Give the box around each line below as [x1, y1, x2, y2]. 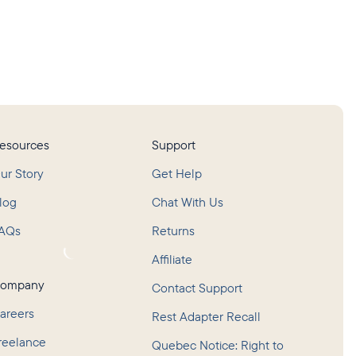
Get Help [151, 165, 202, 182]
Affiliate [151, 251, 192, 268]
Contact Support [151, 280, 242, 296]
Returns [151, 222, 195, 239]
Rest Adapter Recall [151, 308, 261, 325]
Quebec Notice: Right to [151, 337, 284, 354]
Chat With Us [151, 194, 223, 211]
